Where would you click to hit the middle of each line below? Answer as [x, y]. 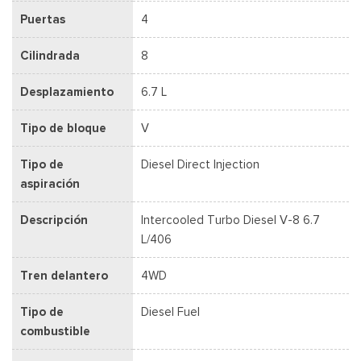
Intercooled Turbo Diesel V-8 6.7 [230, 220]
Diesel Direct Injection [200, 164]
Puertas [43, 19]
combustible [55, 331]
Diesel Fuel [170, 311]
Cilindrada [50, 55]
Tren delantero [64, 275]
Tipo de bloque [63, 128]
